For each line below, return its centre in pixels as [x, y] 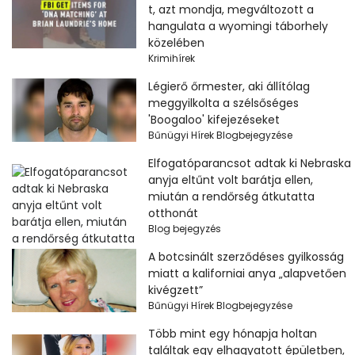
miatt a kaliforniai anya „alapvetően [247, 273]
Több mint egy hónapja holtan [232, 333]
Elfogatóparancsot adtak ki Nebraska [249, 163]
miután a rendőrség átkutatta [231, 196]
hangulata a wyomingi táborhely [238, 26]
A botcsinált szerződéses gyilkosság [246, 256]
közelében [176, 42]
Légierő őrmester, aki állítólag [229, 86]
